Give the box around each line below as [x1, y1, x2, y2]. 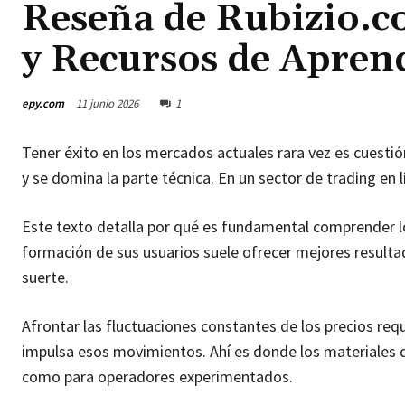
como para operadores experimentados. [22, 366, 297, 388]
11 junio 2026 [76, 96, 138, 112]
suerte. [22, 267, 69, 288]
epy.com [22, 95, 64, 111]
